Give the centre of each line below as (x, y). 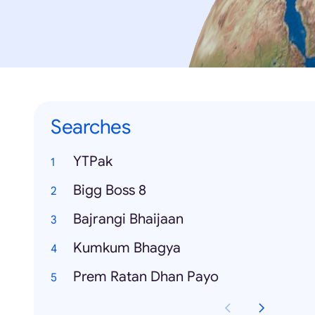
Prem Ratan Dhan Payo (146, 277)
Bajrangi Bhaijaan (128, 219)
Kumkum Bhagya (127, 248)
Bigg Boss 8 (110, 190)
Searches (90, 127)
